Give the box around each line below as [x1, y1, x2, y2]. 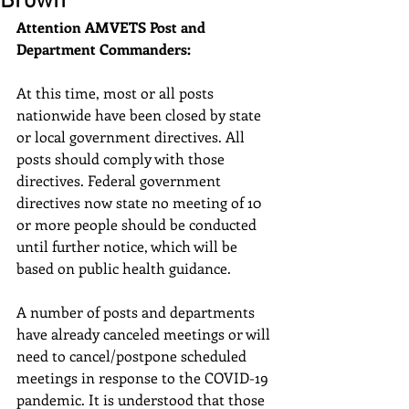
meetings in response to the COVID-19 [16, 368, 272, 387]
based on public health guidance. [16, 258, 231, 278]
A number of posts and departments [16, 302, 258, 321]
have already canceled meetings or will [16, 324, 274, 343]
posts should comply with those [16, 149, 228, 168]
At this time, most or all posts [16, 83, 217, 102]
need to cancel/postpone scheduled [16, 346, 250, 365]
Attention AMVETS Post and [16, 17, 209, 37]
